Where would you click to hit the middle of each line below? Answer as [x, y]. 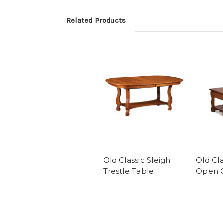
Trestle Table [129, 171]
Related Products [96, 20]
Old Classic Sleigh [137, 160]
